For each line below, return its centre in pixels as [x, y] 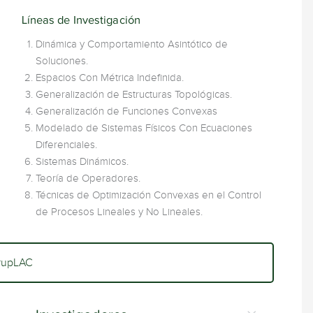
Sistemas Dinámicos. [82, 161]
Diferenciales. [66, 145]
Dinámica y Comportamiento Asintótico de [131, 44]
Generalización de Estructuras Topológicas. [133, 94]
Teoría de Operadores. [88, 178]
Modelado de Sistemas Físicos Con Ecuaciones [144, 128]
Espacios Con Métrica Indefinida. [109, 78]
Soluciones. [61, 61]
